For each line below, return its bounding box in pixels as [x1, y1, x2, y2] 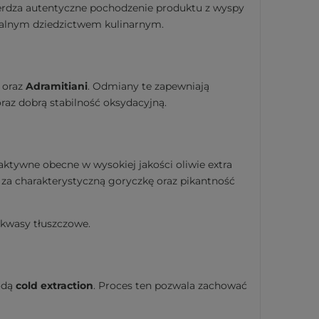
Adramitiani [26, 80, 88, 93]
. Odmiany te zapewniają [88, 80, 209, 93]
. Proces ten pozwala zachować [93, 278, 247, 292]
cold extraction [16, 278, 93, 292]
